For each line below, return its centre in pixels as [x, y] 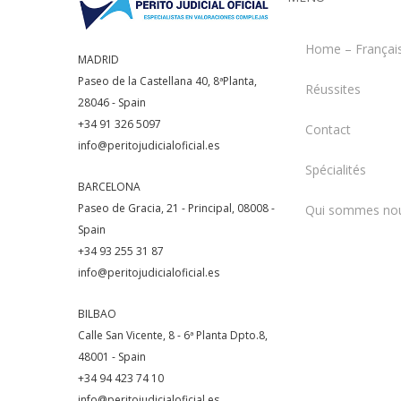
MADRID [98, 60]
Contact [328, 129]
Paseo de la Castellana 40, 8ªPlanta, [167, 81]
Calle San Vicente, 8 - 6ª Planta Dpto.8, [173, 336]
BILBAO [97, 314]
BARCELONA [109, 187]
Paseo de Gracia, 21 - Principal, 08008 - [176, 209]
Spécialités [336, 169]
